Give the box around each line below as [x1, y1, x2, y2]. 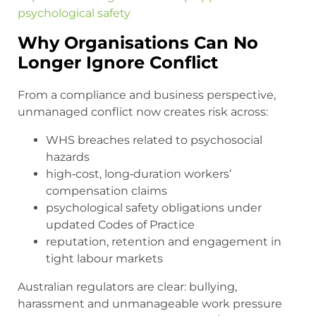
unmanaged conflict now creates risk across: [18, 105, 268, 119]
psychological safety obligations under [46, 201, 262, 215]
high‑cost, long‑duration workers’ [46, 167, 231, 181]
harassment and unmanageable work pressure [18, 297, 282, 311]
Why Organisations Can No [18, 32, 258, 54]
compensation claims [46, 184, 167, 198]
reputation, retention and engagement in [46, 235, 281, 249]
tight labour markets [46, 252, 163, 266]
